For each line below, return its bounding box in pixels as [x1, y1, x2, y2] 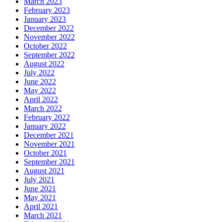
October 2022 [24, 42, 67, 51]
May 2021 [24, 193, 56, 202]
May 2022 [24, 86, 56, 95]
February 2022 [24, 113, 70, 122]
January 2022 [24, 122, 66, 131]
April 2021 [24, 202, 58, 211]
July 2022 [24, 68, 55, 77]
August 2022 [24, 59, 64, 68]
